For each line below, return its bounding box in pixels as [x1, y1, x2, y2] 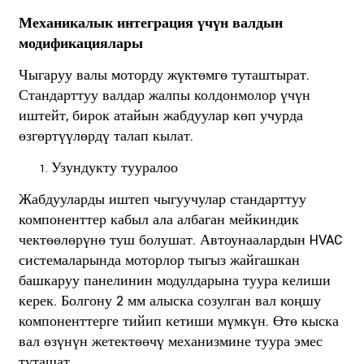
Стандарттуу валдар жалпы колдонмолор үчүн [18, 85, 310, 105]
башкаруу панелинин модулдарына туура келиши [18, 271, 331, 290]
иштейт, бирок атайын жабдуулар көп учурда [18, 106, 303, 125]
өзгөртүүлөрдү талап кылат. [18, 126, 193, 145]
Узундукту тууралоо [50, 158, 178, 177]
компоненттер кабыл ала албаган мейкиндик [18, 210, 299, 229]
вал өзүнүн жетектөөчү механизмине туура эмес [18, 331, 323, 351]
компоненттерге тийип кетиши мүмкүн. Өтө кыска [18, 311, 339, 331]
